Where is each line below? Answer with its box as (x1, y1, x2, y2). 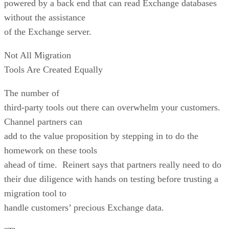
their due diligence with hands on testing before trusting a (4, 173, 218, 184)
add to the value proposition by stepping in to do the (4, 130, 198, 141)
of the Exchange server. (4, 26, 91, 37)
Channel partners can (4, 116, 82, 127)
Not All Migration (4, 50, 71, 60)
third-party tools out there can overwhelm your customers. (4, 102, 220, 112)
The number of (4, 87, 59, 98)
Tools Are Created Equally (4, 64, 103, 75)
